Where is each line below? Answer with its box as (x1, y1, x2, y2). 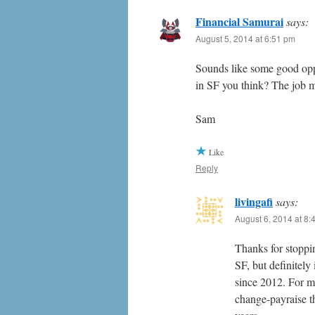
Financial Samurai (195, 13, 283, 30)
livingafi (235, 193, 273, 210)
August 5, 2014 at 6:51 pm (195, 32, 295, 45)
